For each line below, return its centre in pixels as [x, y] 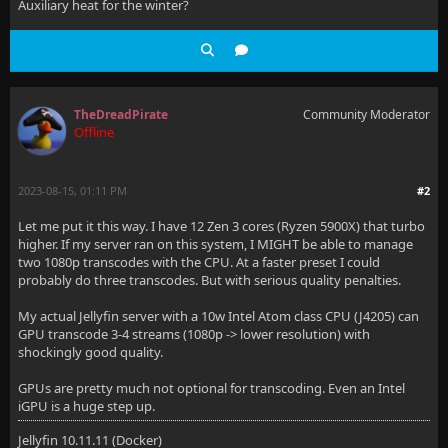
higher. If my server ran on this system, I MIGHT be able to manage [215, 244]
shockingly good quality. [90, 352]
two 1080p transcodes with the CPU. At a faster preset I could [199, 262]
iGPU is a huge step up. [86, 406]
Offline [94, 132]
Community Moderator [366, 114]
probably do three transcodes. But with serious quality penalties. [209, 280]
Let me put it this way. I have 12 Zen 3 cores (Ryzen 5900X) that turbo [221, 226]
